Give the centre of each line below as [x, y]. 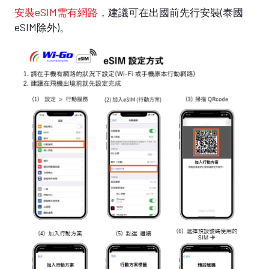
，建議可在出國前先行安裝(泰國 [171, 12]
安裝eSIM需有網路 [56, 12]
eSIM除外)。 [42, 27]
